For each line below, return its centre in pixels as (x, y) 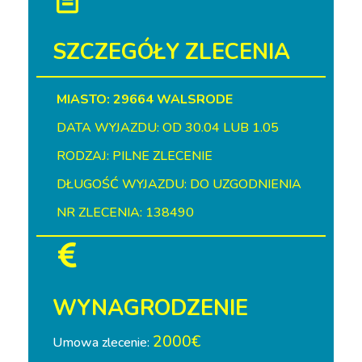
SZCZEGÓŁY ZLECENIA (171, 52)
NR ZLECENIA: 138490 (125, 213)
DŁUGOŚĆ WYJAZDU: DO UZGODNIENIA (179, 184)
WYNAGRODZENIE (150, 308)
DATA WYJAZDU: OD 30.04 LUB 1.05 (168, 128)
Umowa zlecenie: (103, 343)
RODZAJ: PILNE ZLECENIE (135, 156)
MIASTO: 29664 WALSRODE (145, 99)
